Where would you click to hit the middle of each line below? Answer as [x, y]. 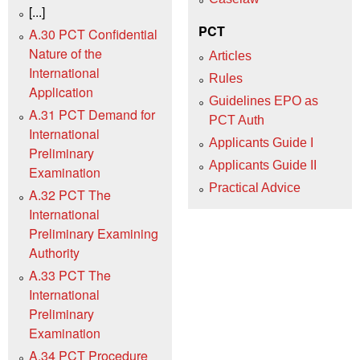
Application [61, 92]
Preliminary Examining [94, 234]
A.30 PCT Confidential [93, 35]
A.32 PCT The [70, 195]
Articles [230, 55]
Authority [54, 253]
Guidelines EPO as [264, 100]
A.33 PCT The [70, 276]
